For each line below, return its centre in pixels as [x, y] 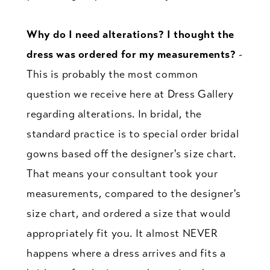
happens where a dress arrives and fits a [126, 253]
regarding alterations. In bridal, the [114, 114]
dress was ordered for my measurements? [131, 54]
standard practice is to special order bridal [133, 133]
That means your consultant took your [122, 173]
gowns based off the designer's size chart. [131, 153]
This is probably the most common [112, 74]
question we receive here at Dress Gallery [130, 94]
